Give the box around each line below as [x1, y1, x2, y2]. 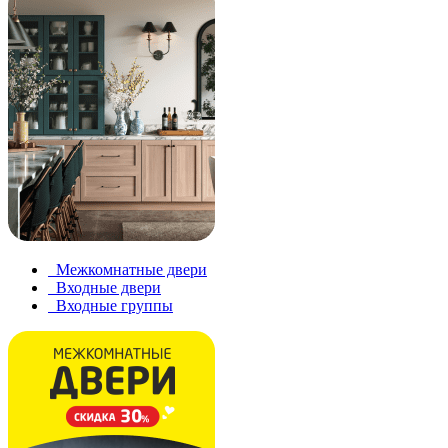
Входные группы [56, 297, 173, 314]
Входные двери [56, 279, 161, 296]
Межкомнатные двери [56, 261, 207, 278]
